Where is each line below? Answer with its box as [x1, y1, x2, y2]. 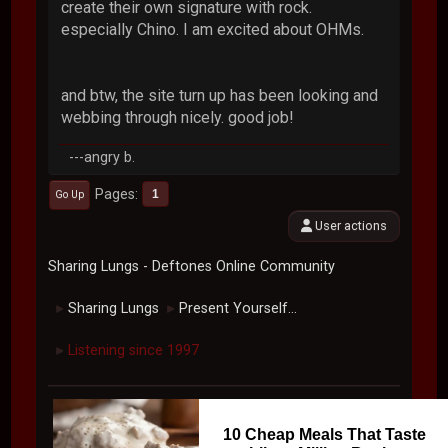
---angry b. [69, 148, 136, 166]
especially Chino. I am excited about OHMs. [61, 19, 365, 39]
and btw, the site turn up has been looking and [61, 85, 379, 105]
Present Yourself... [179, 300, 298, 318]
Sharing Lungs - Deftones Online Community [48, 258, 336, 276]
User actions [311, 218, 387, 234]
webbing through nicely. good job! [61, 107, 295, 127]
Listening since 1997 [68, 342, 200, 360]
